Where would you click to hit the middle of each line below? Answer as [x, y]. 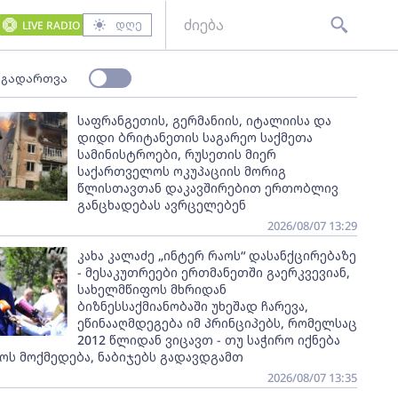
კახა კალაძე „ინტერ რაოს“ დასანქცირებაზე [216, 255]
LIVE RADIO [51, 25]
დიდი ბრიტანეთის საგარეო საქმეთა [195, 137]
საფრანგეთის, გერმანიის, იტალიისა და [204, 120]
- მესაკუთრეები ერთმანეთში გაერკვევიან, [213, 272]
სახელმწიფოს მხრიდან [151, 289]
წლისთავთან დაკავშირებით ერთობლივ [207, 188]
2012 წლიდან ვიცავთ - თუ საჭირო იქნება [208, 340]
